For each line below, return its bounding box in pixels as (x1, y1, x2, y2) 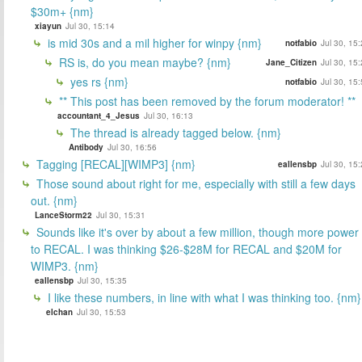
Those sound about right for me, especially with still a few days (33, 175, 356, 192)
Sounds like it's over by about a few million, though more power (33, 223, 359, 240)
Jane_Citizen (266, 56, 317, 68)
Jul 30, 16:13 (144, 109, 193, 121)
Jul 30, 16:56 (107, 141, 157, 153)
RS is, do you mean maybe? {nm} (56, 53, 231, 70)
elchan (46, 305, 73, 318)
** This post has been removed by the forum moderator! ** (56, 92, 356, 109)
